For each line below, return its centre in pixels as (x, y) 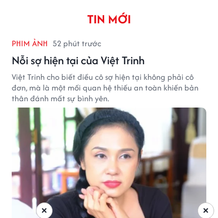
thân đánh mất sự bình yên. (60, 98)
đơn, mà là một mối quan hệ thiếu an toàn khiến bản (105, 87)
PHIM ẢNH (30, 43)
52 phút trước (77, 43)
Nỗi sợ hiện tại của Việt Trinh (78, 60)
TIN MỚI (109, 19)
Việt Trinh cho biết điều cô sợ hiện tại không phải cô (103, 77)
